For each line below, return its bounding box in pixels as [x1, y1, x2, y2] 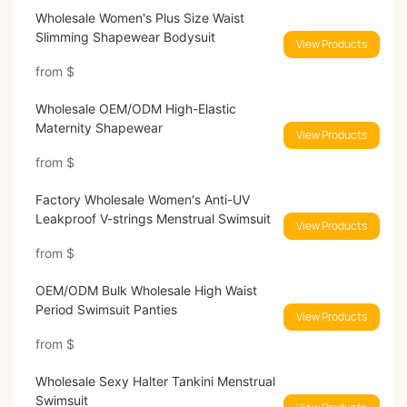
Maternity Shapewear [35, 120, 163, 136]
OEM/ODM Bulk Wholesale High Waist [35, 283, 257, 299]
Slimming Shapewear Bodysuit [35, 29, 215, 45]
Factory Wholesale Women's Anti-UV [35, 192, 250, 208]
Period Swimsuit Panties [35, 302, 177, 318]
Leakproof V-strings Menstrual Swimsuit [35, 211, 271, 227]
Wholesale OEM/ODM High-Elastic [35, 101, 236, 117]
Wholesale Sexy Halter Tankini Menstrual [35, 373, 275, 390]
